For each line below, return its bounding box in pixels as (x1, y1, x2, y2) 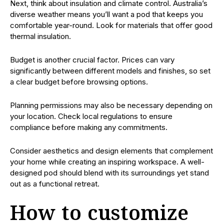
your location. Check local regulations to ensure (10, 111, 172, 121)
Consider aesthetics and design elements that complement (10, 145, 213, 155)
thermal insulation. (10, 31, 71, 41)
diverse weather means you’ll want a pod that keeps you (10, 9, 203, 19)
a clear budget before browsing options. (10, 76, 148, 86)
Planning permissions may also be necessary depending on (10, 100, 212, 110)
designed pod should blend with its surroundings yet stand (10, 167, 209, 177)
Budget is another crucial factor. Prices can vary (10, 54, 174, 64)
